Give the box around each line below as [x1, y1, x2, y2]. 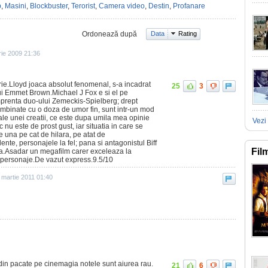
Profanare [173, 2, 205, 10]
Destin [148, 2, 169, 10]
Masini [5, 2, 26, 10]
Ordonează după [82, 30, 137, 38]
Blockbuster [30, 2, 68, 10]
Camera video [99, 2, 145, 10]
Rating [178, 30, 197, 37]
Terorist [71, 2, 95, 10]
